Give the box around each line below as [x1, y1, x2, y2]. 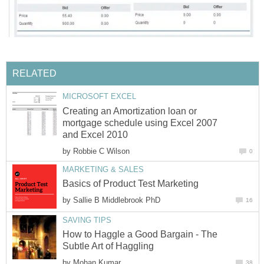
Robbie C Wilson [73, 146, 130, 156]
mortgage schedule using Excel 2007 [62, 117, 217, 128]
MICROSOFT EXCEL [62, 92, 136, 101]
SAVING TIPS [62, 215, 111, 225]
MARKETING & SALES [62, 164, 144, 174]
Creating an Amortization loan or [62, 105, 197, 116]
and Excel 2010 [62, 129, 128, 140]
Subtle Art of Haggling [62, 241, 154, 252]
